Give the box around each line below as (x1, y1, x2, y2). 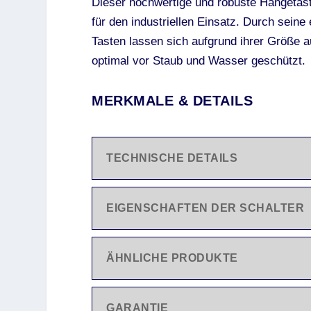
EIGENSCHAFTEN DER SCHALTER (106, 202, 304, 215)
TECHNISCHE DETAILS (106, 152, 237, 165)
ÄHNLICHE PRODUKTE (106, 252, 238, 264)
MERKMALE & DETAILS (92, 92, 253, 108)
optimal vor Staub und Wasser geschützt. (92, 53, 305, 67)
